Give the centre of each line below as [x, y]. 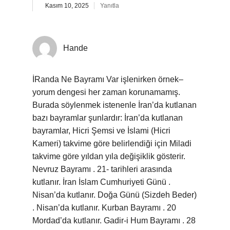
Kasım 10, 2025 [67, 6]
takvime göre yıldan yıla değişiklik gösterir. [109, 156]
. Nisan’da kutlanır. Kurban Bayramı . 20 [104, 208]
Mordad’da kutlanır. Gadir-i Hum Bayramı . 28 [114, 221]
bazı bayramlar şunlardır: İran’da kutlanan [108, 118]
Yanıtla [110, 6]
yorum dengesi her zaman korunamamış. [106, 92]
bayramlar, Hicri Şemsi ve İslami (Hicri [101, 131]
